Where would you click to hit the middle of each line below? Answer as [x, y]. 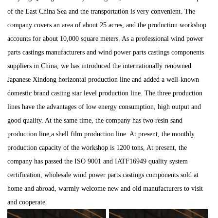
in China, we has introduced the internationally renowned [111, 66]
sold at [189, 175]
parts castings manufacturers [46, 52]
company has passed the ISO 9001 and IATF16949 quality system [98, 161]
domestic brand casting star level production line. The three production [105, 93]
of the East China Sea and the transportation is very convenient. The [101, 11]
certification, [26, 175]
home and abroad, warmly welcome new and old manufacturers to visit [105, 189]
